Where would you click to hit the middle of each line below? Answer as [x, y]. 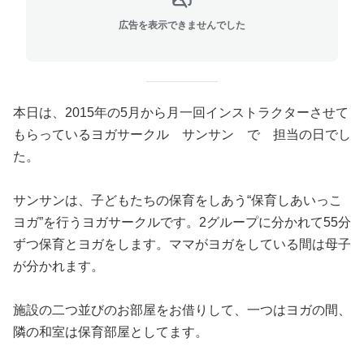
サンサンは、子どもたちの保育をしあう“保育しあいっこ [178, 200]
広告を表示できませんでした [182, 25]
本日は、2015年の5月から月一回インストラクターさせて [181, 113]
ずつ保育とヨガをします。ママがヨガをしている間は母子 [182, 244]
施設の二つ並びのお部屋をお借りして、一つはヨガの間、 [182, 310]
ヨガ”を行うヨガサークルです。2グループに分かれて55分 [182, 222]
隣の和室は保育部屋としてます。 [110, 332]
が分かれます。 [58, 266]
